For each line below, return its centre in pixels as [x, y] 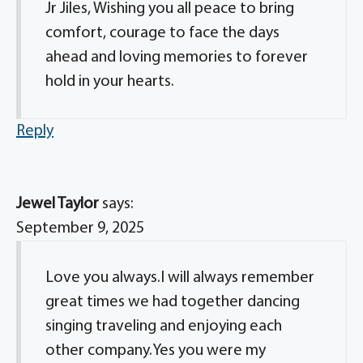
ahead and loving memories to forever [177, 58]
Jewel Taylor [58, 204]
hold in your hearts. [110, 82]
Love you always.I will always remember [180, 278]
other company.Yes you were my [156, 351]
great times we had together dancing [173, 302]
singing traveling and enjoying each [164, 327]
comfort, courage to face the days [162, 33]
